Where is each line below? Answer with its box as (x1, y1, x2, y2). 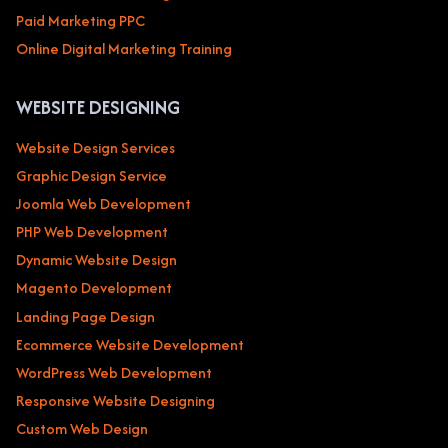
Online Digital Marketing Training (16, 38, 232, 60)
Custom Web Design (16, 418, 148, 440)
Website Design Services (16, 136, 175, 158)
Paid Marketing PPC (16, 10, 145, 32)
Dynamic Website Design (16, 249, 177, 271)
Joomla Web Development (16, 192, 191, 214)
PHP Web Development (16, 221, 168, 243)
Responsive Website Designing (16, 390, 215, 412)
